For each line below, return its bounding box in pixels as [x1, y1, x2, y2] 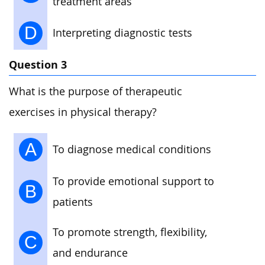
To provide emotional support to [53, 174, 214, 188]
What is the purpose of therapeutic [9, 85, 182, 99]
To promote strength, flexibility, [53, 225, 207, 239]
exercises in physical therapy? [9, 105, 157, 119]
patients [53, 195, 93, 209]
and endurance [53, 245, 128, 260]
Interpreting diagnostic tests [53, 25, 192, 40]
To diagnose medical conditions [53, 142, 211, 156]
